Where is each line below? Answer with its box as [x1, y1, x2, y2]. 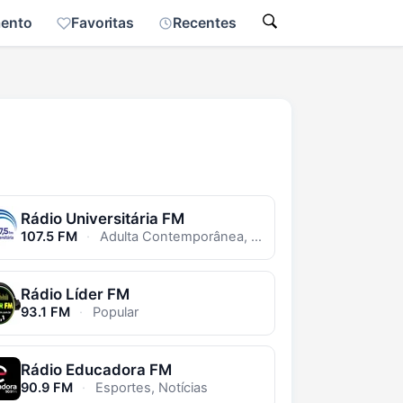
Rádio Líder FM [20, 284, 130, 303]
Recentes [173, 13, 237, 31]
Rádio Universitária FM [20, 210, 184, 228]
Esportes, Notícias [92, 379, 209, 396]
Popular [89, 303, 139, 320]
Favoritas [70, 13, 135, 31]
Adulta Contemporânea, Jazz [96, 228, 252, 246]
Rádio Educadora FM [20, 360, 172, 379]
